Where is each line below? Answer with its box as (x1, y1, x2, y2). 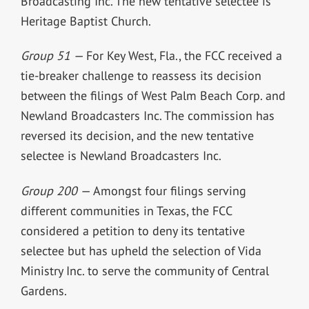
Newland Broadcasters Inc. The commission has (20, 108, 275, 124)
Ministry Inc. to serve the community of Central (20, 263, 269, 279)
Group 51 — (20, 48, 86, 64)
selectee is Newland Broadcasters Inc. (20, 148, 221, 164)
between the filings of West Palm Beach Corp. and (20, 88, 286, 104)
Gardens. (20, 283, 67, 299)
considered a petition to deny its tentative (20, 223, 245, 239)
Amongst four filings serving (92, 183, 246, 199)
